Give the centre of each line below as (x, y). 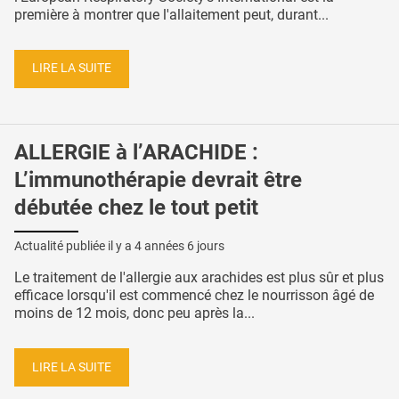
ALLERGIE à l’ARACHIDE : (136, 153)
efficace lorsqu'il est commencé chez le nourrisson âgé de (194, 295)
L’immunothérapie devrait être (158, 180)
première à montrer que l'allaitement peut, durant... (171, 14)
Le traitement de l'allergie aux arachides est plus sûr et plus (199, 277)
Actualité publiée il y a (74, 245)
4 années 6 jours (179, 245)
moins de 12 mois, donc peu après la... (134, 313)
